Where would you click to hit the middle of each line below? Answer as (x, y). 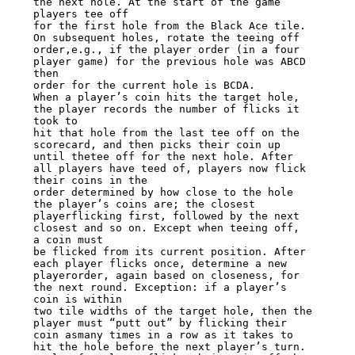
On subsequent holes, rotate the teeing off (166, 38)
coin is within (77, 300)
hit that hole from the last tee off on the (166, 133)
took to (55, 121)
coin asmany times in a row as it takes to (163, 335)
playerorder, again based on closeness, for (166, 276)
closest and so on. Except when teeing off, (166, 228)
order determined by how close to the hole (163, 193)
